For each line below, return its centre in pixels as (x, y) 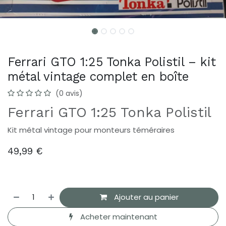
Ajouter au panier (145, 197)
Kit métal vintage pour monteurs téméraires (91, 130)
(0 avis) (69, 94)
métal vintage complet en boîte (98, 77)
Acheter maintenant (118, 216)
